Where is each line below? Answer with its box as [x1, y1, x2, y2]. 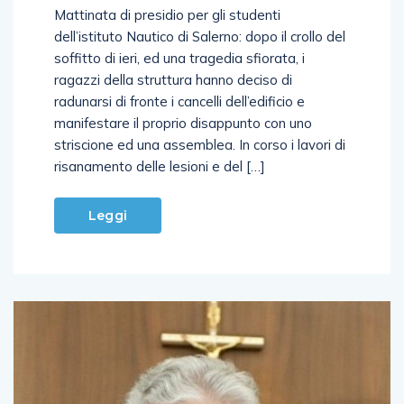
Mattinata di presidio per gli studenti [54, 5, 280, 23]
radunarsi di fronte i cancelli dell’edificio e [54, 92, 305, 110]
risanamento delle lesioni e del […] [54, 157, 265, 175]
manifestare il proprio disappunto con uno [54, 114, 312, 132]
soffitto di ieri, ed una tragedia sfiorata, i [54, 49, 305, 67]
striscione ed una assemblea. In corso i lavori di [54, 135, 345, 153]
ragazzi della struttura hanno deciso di [54, 70, 292, 88]
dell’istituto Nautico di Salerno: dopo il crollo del [54, 27, 345, 45]
